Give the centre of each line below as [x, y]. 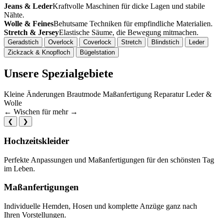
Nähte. [14, 15]
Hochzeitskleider [36, 141]
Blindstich [165, 42]
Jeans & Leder [28, 6]
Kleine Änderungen [34, 94]
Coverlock [97, 42]
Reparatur [169, 94]
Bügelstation [97, 53]
